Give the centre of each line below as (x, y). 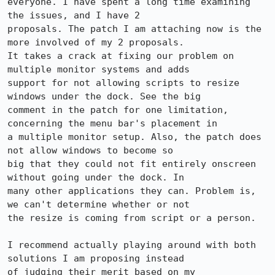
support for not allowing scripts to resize (123, 83)
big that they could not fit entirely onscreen (132, 164)
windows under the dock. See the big (104, 96)
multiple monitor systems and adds (99, 69)
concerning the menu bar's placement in (112, 123)
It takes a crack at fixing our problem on (121, 56)
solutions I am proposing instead (96, 258)
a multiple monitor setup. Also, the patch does (134, 137)
